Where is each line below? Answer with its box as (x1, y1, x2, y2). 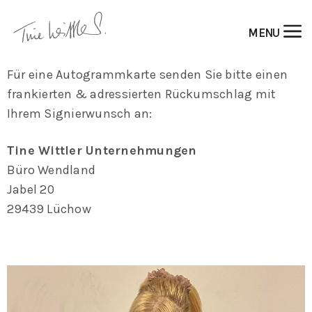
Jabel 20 (7, 181, 54, 197)
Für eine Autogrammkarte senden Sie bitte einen (7, 67, 288, 82)
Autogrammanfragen (7, 23, 134, 40)
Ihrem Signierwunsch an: (7, 106, 153, 121)
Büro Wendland (7, 162, 96, 178)
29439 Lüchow (7, 201, 91, 217)
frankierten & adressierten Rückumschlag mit (7, 86, 276, 102)
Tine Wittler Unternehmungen (7, 142, 197, 158)
